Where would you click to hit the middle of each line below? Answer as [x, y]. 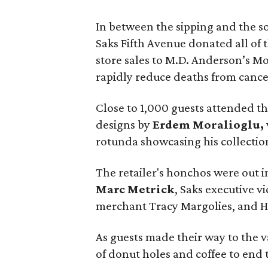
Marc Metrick [135, 189]
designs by [124, 124]
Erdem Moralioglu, [210, 124]
